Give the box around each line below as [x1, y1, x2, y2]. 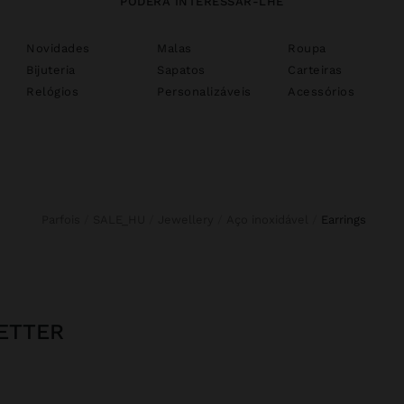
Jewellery [164, 212, 214, 226]
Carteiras [288, 62, 343, 77]
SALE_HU [100, 212, 145, 226]
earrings [328, 212, 366, 226]
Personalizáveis [157, 84, 252, 98]
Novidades [26, 41, 90, 55]
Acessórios [288, 84, 354, 98]
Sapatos [157, 62, 206, 77]
